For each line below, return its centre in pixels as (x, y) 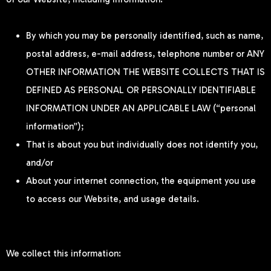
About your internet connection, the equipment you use (141, 181)
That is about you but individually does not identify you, (142, 145)
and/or (40, 163)
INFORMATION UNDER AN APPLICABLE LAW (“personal (141, 109)
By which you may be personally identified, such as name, (145, 36)
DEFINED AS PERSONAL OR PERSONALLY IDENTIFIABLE (141, 90)
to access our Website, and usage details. (113, 199)
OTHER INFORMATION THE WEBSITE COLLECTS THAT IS (145, 72)
